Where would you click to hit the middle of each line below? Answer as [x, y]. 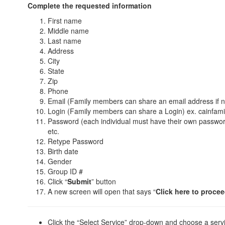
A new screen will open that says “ [102, 192]
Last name [65, 41]
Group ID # [65, 172]
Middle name [68, 31]
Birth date [63, 151]
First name [65, 21]
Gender [60, 161]
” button [104, 182]
